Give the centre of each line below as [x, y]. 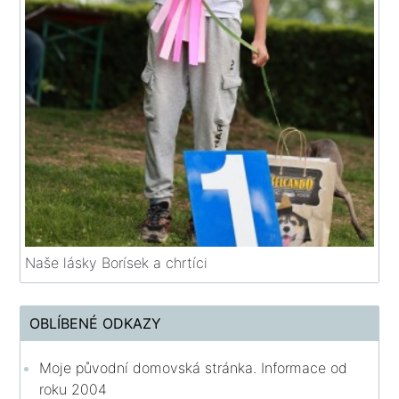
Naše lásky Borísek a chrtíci [117, 262]
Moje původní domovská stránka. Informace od [194, 367]
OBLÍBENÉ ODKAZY [96, 323]
